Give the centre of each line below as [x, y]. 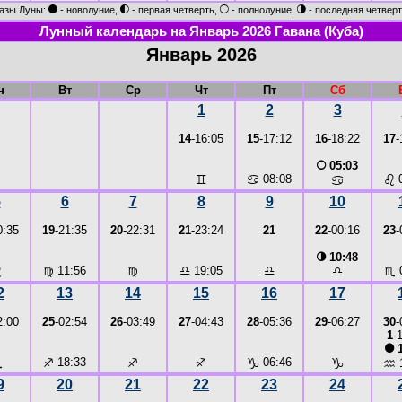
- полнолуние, [263, 9]
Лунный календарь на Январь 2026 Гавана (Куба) [201, 31]
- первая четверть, [175, 9]
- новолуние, [89, 9]
